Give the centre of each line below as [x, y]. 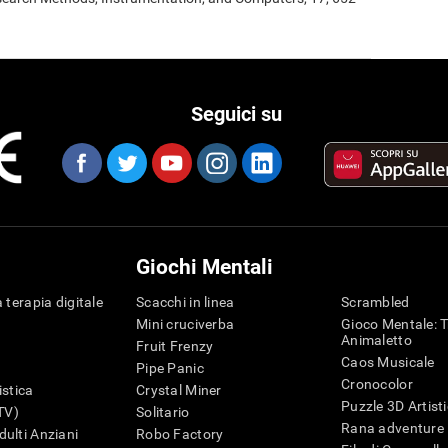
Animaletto [376, 340]
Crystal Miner [179, 390]
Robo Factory [180, 434]
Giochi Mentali [204, 267]
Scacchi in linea [185, 302]
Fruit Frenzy [175, 346]
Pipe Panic [170, 368]
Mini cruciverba [185, 324]
